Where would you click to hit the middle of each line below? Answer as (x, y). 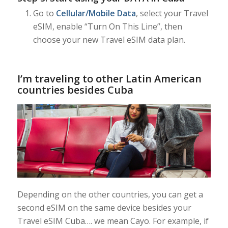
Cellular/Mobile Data (96, 13)
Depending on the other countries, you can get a (110, 195)
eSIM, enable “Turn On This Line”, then (107, 27)
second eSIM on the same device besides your (104, 208)
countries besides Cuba (75, 90)
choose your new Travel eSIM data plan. (109, 40)
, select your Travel (172, 13)
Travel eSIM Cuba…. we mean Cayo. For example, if (113, 221)
